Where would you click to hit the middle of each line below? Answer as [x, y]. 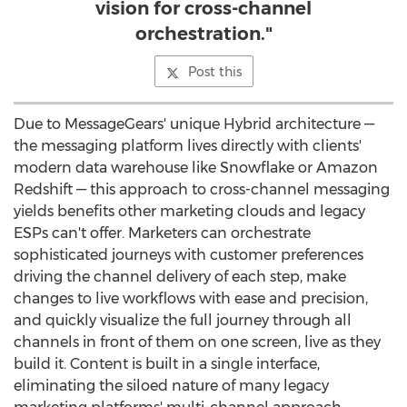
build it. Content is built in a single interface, [167, 364]
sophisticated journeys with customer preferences [189, 255]
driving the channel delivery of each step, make [180, 277]
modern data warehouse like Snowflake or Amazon [196, 168]
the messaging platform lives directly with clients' [188, 146]
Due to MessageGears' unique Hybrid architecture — [194, 124]
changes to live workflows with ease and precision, [191, 298]
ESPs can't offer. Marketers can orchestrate [162, 233]
